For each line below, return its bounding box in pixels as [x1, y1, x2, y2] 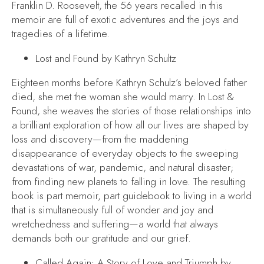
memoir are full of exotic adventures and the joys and [12, 12, 239, 27]
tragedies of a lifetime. [12, 26, 110, 41]
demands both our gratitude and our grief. [12, 231, 191, 246]
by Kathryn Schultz [98, 51, 176, 65]
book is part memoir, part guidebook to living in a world [12, 189, 252, 203]
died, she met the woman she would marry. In [12, 90, 208, 104]
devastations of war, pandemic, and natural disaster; [12, 160, 233, 175]
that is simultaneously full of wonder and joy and [12, 203, 213, 217]
